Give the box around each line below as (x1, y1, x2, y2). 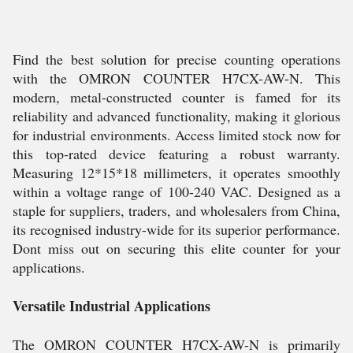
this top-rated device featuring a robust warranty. (13, 144, 340, 163)
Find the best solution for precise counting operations (13, 50, 340, 69)
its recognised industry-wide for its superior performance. (13, 220, 340, 239)
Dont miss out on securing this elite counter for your (13, 239, 340, 258)
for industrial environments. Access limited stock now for (13, 125, 340, 144)
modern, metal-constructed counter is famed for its (13, 87, 340, 106)
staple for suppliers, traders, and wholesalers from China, (13, 201, 340, 220)
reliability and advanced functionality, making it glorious (13, 106, 340, 125)
